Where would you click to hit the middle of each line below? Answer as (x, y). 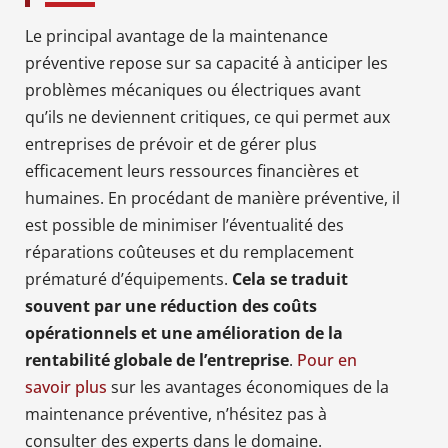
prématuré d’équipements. (128, 278)
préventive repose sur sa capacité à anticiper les (206, 62)
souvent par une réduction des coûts (171, 305)
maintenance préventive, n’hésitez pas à (176, 413)
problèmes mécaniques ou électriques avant (193, 89)
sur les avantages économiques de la (248, 386)
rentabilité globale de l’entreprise (157, 359)
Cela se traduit (290, 278)
